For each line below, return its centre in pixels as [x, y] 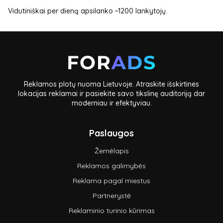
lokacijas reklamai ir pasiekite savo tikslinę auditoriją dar [111, 94]
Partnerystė [111, 196]
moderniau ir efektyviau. [111, 103]
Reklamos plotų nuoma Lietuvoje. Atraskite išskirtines [111, 84]
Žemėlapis [111, 151]
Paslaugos [111, 133]
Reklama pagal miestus [111, 181]
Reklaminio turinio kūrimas [111, 211]
